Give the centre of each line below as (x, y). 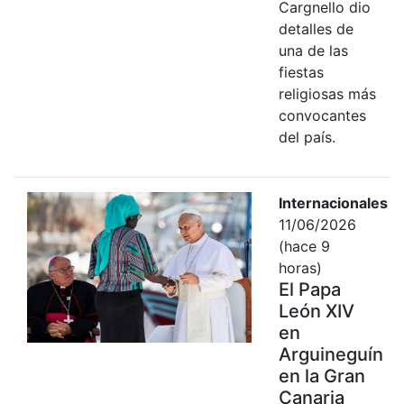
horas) (300, 267)
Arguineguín (331, 354)
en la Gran (321, 376)
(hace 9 (304, 246)
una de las (313, 50)
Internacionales (333, 202)
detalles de (316, 28)
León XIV (316, 311)
